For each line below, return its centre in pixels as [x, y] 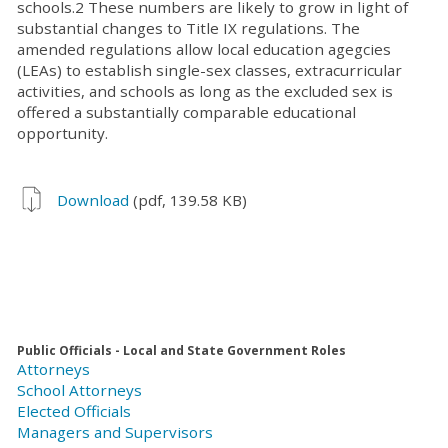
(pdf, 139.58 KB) [188, 199]
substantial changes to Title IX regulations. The [188, 27]
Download [93, 199]
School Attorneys [79, 389]
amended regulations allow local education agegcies [204, 48]
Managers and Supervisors [115, 431]
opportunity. [62, 132]
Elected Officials [74, 410]
